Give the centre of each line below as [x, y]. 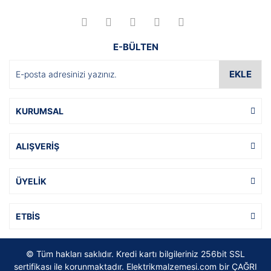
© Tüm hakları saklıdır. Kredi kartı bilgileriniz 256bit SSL [135, 253]
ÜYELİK [31, 181]
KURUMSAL [40, 111]
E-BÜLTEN [135, 47]
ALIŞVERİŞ [38, 146]
